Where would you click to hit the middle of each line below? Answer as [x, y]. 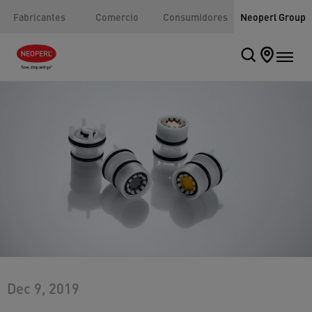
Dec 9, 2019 [43, 288]
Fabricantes [39, 17]
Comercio [117, 17]
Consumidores [195, 17]
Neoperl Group [273, 17]
